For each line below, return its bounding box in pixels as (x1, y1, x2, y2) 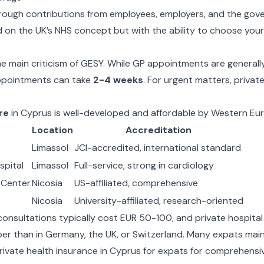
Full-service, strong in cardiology (74, 159, 214, 171)
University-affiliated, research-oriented (74, 194, 243, 207)
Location (31, 124, 73, 136)
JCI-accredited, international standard (74, 141, 241, 154)
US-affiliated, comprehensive (74, 177, 198, 189)
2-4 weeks (93, 74, 143, 86)
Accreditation (126, 124, 192, 136)
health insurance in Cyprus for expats (26, 245, 188, 257)
